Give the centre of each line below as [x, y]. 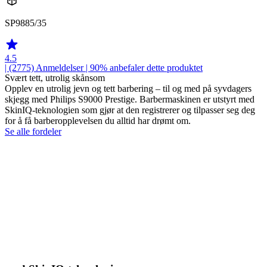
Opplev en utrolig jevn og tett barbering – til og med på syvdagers [128, 88]
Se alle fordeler [33, 131]
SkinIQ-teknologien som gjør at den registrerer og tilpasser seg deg [130, 110]
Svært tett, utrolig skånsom [55, 77]
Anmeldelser [60, 67]
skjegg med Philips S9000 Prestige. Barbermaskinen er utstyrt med [130, 99]
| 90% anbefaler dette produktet [143, 67]
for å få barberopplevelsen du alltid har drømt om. [98, 120]
